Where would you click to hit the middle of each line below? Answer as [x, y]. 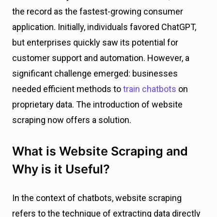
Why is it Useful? [61, 169]
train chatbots [150, 89]
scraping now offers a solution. [72, 120]
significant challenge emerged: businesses [95, 73]
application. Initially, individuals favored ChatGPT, [104, 27]
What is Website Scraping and [100, 151]
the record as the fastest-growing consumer [98, 11]
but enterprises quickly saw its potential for [95, 42]
